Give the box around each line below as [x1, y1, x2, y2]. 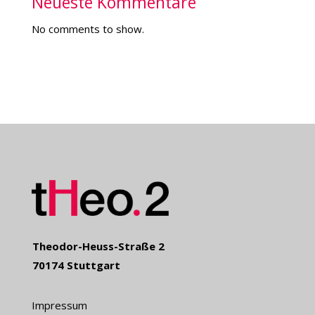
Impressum [31, 298, 87, 313]
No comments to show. [31, 21, 144, 36]
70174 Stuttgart [32, 258, 120, 273]
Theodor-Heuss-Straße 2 [32, 239, 165, 254]
